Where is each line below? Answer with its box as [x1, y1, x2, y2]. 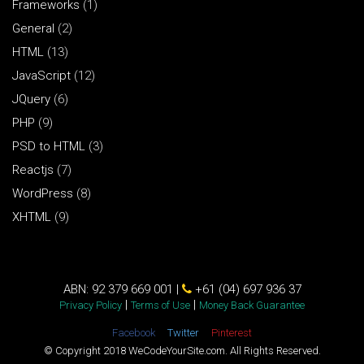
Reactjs [12, 162, 54, 177]
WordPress [12, 185, 73, 201]
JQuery [12, 91, 50, 106]
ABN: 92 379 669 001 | [63, 281, 182, 297]
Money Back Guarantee [199, 298, 305, 311]
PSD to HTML [12, 138, 85, 154]
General [12, 20, 54, 36]
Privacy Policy [59, 298, 122, 311]
